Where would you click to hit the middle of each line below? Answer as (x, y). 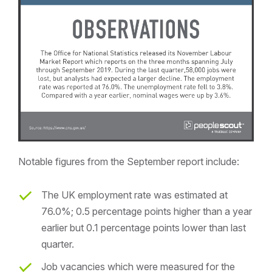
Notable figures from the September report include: (129, 162)
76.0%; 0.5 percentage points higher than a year (147, 211)
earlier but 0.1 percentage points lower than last (144, 228)
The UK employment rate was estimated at (134, 195)
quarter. (58, 244)
